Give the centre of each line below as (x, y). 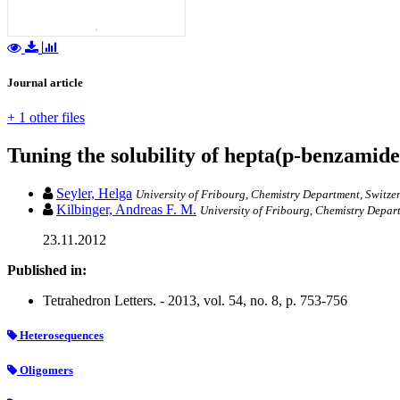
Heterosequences (60, 336)
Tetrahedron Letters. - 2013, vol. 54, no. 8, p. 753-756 (195, 301)
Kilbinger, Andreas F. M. (126, 210)
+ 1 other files (46, 118)
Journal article (45, 83)
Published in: (47, 271)
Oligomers (45, 370)
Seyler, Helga (94, 194)
